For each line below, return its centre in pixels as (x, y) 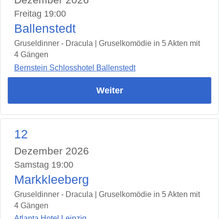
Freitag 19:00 (40, 14)
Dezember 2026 (52, 151)
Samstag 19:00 (44, 164)
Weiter (109, 90)
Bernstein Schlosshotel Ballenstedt (75, 67)
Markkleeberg (52, 179)
